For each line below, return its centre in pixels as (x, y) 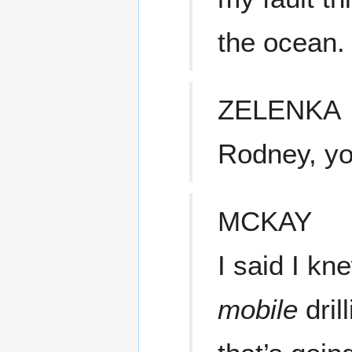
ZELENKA (279, 110)
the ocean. (281, 42)
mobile (258, 310)
